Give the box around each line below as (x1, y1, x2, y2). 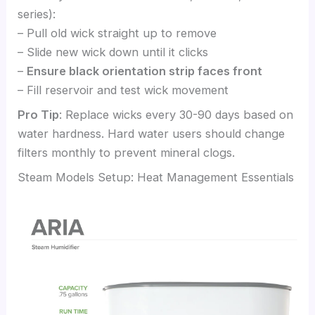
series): (18, 6, 56, 21)
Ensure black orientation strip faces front (27, 63, 263, 78)
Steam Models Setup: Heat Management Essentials (18, 170, 295, 185)
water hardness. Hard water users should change (18, 127, 285, 141)
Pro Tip (18, 108, 60, 122)
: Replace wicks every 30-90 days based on (59, 108, 294, 122)
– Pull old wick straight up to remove (18, 25, 217, 40)
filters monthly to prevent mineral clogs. (18, 146, 236, 160)
